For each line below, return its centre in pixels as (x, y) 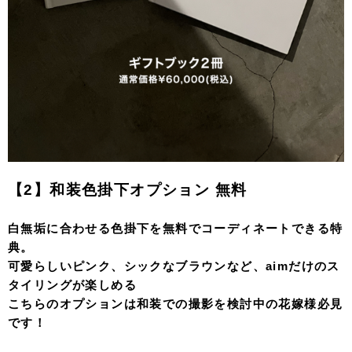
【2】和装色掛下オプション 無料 (128, 190)
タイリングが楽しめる (72, 285)
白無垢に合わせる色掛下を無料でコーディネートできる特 (176, 229)
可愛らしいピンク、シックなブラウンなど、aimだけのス (174, 266)
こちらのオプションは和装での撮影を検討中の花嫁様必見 (176, 304)
